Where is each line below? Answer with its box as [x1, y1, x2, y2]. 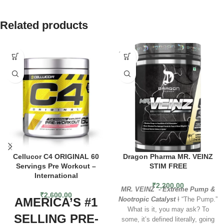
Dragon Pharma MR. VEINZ [123, 152, 213, 160]
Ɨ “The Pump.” [177, 195, 217, 203]
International [34, 171, 78, 179]
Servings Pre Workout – [16, 161, 96, 170]
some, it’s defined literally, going [121, 215, 214, 223]
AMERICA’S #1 [14, 195, 97, 209]
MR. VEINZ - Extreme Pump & [121, 185, 215, 193]
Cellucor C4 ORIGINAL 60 [13, 152, 99, 160]
